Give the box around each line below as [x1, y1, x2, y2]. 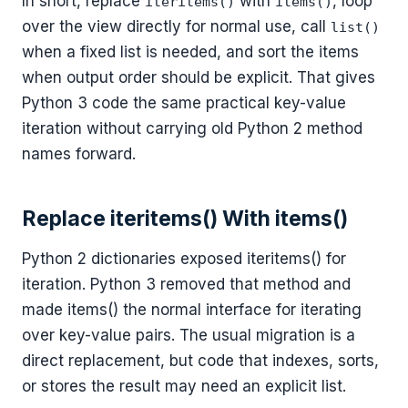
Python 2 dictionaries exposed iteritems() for [22, 250, 346, 269]
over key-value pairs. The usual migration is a [22, 326, 355, 345]
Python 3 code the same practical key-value [22, 94, 346, 113]
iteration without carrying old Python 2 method [22, 119, 362, 138]
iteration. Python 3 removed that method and [22, 275, 351, 294]
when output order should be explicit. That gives [22, 68, 375, 87]
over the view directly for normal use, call [22, 17, 331, 36]
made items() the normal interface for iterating [22, 301, 362, 320]
